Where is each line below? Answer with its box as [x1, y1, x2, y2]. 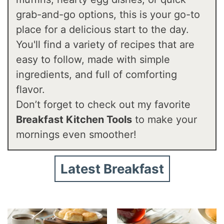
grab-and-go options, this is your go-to [16, 8, 200, 21]
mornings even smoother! [16, 128, 137, 141]
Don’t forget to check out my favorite [16, 98, 191, 111]
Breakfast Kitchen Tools [16, 113, 132, 126]
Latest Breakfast [60, 161, 164, 177]
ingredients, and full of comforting [16, 68, 177, 81]
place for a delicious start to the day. [16, 23, 189, 36]
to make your [132, 113, 197, 126]
